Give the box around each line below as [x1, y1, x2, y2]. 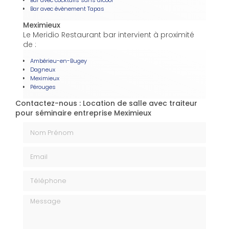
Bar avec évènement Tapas [30, 5, 104, 13]
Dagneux [30, 65, 55, 74]
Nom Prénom [22, 121, 71, 132]
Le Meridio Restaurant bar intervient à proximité [23, 30, 194, 40]
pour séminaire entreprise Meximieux [15, 108, 151, 119]
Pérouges [30, 83, 56, 91]
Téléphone [22, 169, 61, 180]
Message [22, 194, 56, 204]
